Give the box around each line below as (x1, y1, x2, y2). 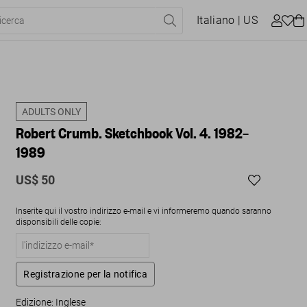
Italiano (197, 14, 235, 27)
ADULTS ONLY (22, 106, 82, 117)
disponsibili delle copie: (16, 217, 102, 227)
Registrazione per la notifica (23, 269, 148, 280)
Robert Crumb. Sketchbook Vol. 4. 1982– (16, 123, 249, 143)
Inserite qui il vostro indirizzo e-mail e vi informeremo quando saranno (16, 206, 272, 216)
